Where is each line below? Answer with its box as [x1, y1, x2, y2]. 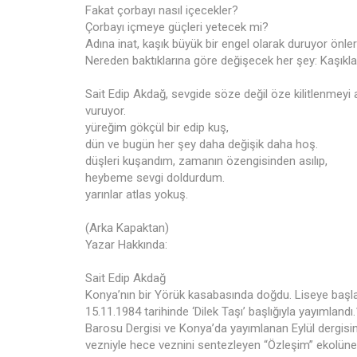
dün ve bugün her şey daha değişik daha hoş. [85, 137, 318, 151]
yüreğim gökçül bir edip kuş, [85, 120, 229, 135]
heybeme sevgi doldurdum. [85, 171, 225, 185]
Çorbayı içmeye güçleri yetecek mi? [85, 20, 269, 34]
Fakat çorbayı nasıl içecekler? [85, 3, 238, 18]
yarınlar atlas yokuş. [85, 187, 188, 202]
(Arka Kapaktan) [85, 221, 169, 235]
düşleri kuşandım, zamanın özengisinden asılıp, [85, 154, 328, 168]
